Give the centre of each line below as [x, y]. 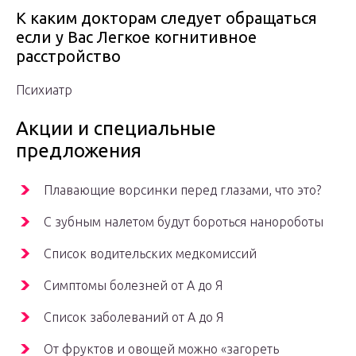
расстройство [68, 56]
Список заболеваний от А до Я [133, 317]
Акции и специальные [116, 129]
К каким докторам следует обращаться [166, 18]
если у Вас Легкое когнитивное [136, 37]
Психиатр [44, 90]
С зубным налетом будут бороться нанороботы [184, 222]
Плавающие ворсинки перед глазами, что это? [182, 190]
